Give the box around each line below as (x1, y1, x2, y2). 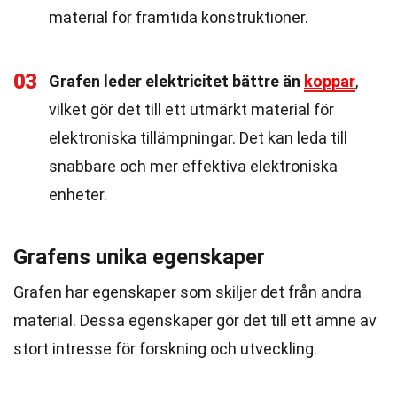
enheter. (49, 185, 107, 204)
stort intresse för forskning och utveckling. (13, 339, 317, 358)
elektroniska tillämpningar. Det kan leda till (49, 128, 347, 147)
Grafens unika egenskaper (13, 245, 265, 269)
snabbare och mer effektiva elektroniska (49, 157, 338, 175)
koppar (304, 72, 355, 90)
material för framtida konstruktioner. (49, 8, 308, 27)
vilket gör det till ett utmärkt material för (49, 100, 334, 119)
